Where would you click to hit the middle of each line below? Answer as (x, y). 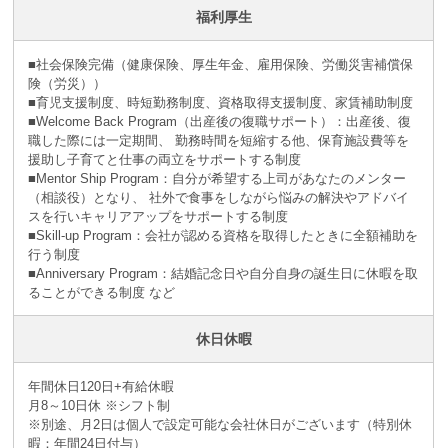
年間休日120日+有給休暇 (100, 386)
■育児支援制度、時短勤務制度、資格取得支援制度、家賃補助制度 (220, 102)
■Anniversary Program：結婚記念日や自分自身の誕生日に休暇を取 (222, 273)
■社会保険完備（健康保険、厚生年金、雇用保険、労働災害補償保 (220, 64)
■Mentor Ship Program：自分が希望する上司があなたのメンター (216, 178)
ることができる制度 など (101, 292)
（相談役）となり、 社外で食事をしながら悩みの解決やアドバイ (218, 197)
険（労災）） (66, 83)
